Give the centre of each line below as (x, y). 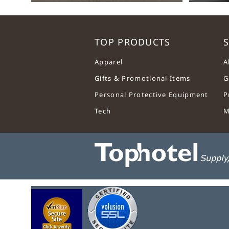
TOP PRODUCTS (133, 42)
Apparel (109, 62)
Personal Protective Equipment (152, 95)
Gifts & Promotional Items (143, 78)
